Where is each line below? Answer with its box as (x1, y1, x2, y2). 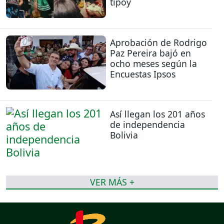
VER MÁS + (89, 176, 134, 188)
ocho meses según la (110, 57, 197, 69)
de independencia (110, 118, 185, 130)
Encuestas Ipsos (110, 67, 175, 80)
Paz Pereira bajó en (110, 46, 191, 59)
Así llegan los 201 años (110, 108, 205, 120)
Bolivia (110, 129, 138, 141)
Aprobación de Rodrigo (110, 36, 207, 48)
